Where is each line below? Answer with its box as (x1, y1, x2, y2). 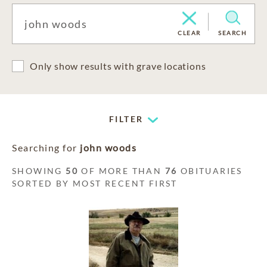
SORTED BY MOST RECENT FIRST (12, 178, 178, 188)
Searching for (12, 142, 80, 153)
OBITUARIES (177, 166, 243, 176)
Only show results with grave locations (30, 60, 206, 72)
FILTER (109, 114, 144, 124)
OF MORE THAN (78, 166, 165, 176)
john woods (80, 142, 136, 153)
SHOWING (12, 166, 66, 176)
